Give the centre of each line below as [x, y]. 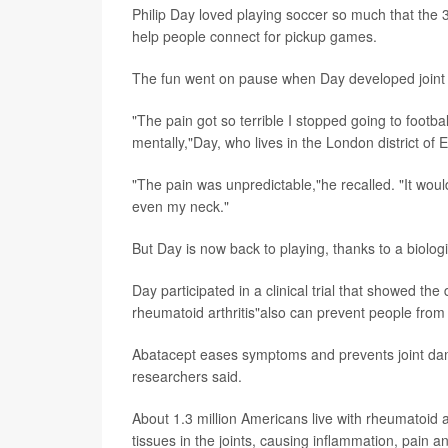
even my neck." [180, 205]
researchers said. [187, 375]
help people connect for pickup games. [254, 35]
